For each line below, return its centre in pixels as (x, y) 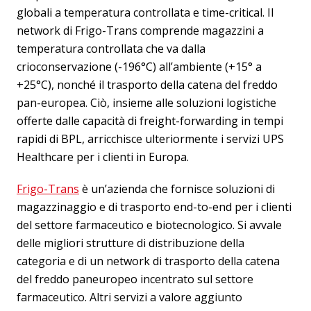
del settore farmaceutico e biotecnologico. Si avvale (149, 225)
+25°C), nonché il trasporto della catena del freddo (147, 84)
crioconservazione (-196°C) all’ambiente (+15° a (139, 66)
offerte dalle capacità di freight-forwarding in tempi (150, 120)
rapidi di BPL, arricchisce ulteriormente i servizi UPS (150, 138)
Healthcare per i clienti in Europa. (103, 157)
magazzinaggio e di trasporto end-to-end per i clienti (154, 207)
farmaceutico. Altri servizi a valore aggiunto (129, 297)
